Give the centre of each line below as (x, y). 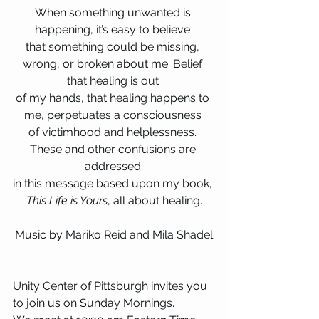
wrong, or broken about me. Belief (114, 63)
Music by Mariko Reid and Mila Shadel (114, 234)
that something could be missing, (114, 46)
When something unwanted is (114, 12)
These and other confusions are (114, 149)
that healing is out (114, 80)
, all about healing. (155, 200)
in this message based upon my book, (114, 183)
